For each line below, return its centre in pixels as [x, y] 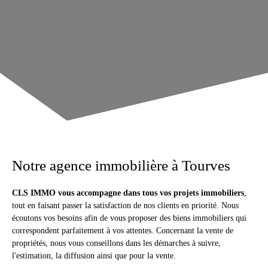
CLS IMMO [34, 192]
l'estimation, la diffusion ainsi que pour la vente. [94, 255]
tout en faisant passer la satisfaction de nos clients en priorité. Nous [125, 205]
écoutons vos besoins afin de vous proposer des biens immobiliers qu [128, 217]
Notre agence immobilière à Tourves [121, 165]
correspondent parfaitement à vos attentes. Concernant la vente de [123, 230]
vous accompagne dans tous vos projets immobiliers [150, 192]
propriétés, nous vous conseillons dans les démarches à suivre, [116, 243]
